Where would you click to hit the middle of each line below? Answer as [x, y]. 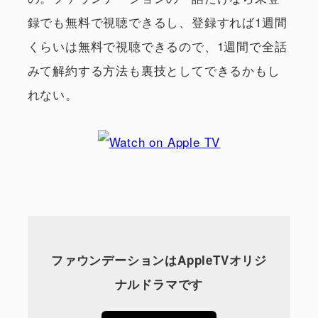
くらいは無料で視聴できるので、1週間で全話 [157, 45]
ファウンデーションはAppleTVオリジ [159, 260]
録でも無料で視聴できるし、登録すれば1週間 [157, 21]
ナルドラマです [159, 284]
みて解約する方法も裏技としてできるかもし [154, 70]
